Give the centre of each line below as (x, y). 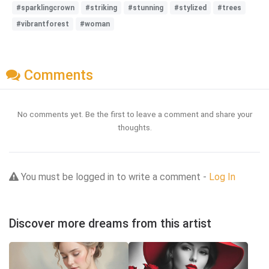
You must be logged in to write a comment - (114, 177)
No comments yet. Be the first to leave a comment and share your (134, 114)
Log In (222, 177)
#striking (101, 8)
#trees (229, 8)
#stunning (146, 8)
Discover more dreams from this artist (110, 223)
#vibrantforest (43, 24)
